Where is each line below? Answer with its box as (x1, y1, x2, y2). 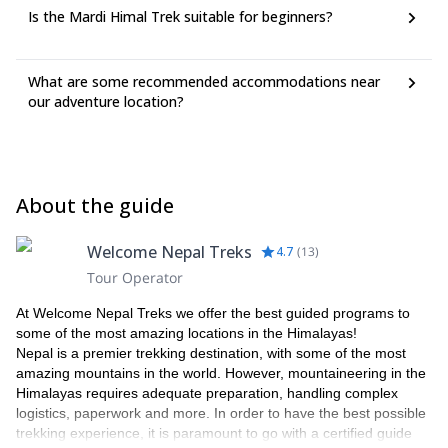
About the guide (16, 192, 174, 219)
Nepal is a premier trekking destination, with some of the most (16, 345, 406, 361)
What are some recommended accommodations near (28, 72, 380, 91)
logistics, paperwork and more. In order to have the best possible (16, 405, 426, 421)
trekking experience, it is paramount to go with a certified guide (16, 425, 412, 441)
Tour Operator (87, 268, 183, 287)
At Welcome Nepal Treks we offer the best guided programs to (16, 305, 410, 321)
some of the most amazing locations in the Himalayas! (16, 325, 357, 341)
